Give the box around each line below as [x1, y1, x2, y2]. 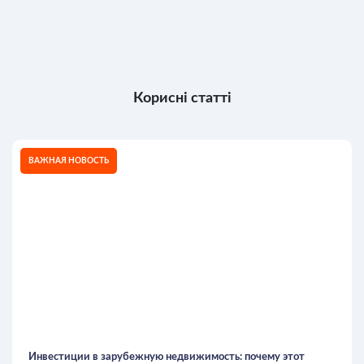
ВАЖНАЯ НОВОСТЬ [28, 157, 109, 165]
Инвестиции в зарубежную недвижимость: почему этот [28, 352, 305, 362]
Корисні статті [132, 91, 232, 106]
